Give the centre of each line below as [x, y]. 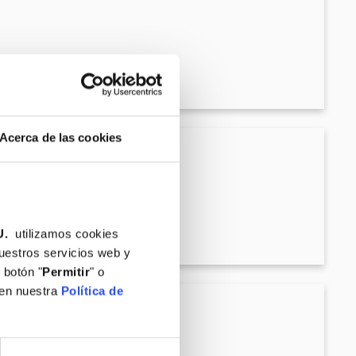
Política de [92, 291]
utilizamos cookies [63, 234]
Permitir [66, 272]
